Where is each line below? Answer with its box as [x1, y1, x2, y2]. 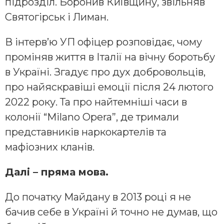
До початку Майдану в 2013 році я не [5, 191, 191, 203]
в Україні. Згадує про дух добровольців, [5, 66, 205, 78]
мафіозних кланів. [5, 141, 94, 153]
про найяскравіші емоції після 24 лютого [5, 81, 213, 93]
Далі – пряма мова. [5, 166, 108, 178]
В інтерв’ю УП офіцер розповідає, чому [5, 36, 202, 48]
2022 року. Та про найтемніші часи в [5, 96, 187, 108]
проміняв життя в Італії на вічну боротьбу [5, 51, 215, 63]
